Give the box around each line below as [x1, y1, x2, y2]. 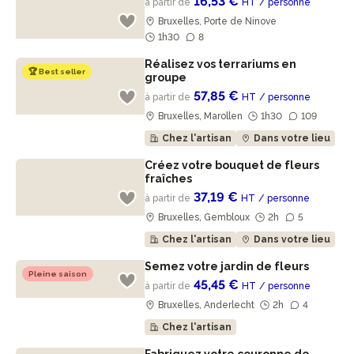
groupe [145, 71, 190, 84]
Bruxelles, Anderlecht [156, 299, 258, 311]
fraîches [145, 172, 195, 185]
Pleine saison [28, 269, 87, 278]
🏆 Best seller [28, 67, 85, 76]
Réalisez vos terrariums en [145, 58, 297, 70]
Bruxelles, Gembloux [156, 212, 253, 223]
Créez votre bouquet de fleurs [145, 159, 320, 171]
